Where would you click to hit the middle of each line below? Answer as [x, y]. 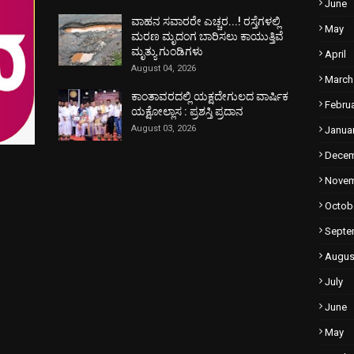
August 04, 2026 [164, 68]
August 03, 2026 [164, 128]
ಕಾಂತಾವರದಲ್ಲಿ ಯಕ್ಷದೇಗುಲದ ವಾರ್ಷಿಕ [210, 96]
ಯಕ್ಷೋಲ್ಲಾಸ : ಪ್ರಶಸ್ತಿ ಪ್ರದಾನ [187, 111]
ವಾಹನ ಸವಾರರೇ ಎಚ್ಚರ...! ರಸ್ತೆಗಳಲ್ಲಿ [206, 21]
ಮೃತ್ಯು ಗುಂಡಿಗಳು [167, 51]
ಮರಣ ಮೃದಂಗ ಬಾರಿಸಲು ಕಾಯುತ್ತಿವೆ [207, 36]
